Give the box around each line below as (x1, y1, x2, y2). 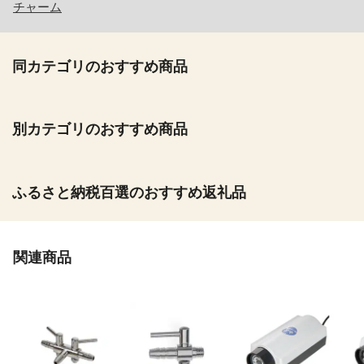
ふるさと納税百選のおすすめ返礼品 (12, 184, 246, 201)
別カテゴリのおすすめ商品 (12, 121, 188, 138)
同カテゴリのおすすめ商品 (12, 58, 188, 75)
